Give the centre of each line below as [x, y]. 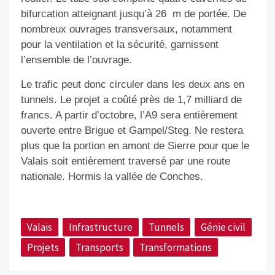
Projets [43, 248]
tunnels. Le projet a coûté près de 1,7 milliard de [131, 99]
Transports [99, 248]
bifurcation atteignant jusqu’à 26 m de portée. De [133, 14]
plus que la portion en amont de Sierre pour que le [135, 145]
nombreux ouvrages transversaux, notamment [126, 29]
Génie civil [223, 227]
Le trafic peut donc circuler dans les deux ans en [132, 84]
